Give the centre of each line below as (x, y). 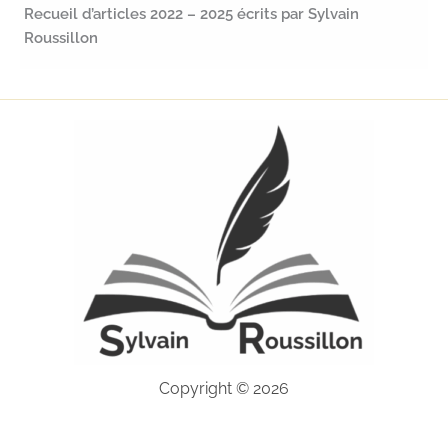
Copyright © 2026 (224, 389)
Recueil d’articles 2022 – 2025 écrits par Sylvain (192, 13)
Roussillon (61, 37)
